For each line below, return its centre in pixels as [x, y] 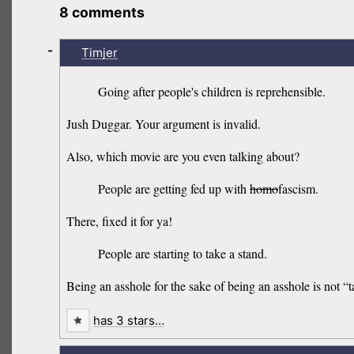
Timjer [99, 52]
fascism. [299, 189]
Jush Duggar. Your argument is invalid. [164, 124]
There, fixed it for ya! [120, 221]
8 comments [102, 13]
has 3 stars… [129, 321]
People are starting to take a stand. [183, 254]
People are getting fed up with [174, 189]
